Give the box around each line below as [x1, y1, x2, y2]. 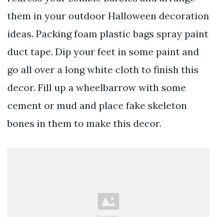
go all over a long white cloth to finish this [7, 63, 199, 76]
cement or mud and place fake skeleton [7, 99, 187, 112]
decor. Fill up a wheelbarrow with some [7, 81, 186, 94]
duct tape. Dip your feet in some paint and [7, 46, 199, 58]
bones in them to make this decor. [7, 117, 161, 130]
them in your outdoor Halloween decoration [7, 10, 209, 22]
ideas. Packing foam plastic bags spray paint [7, 28, 208, 40]
